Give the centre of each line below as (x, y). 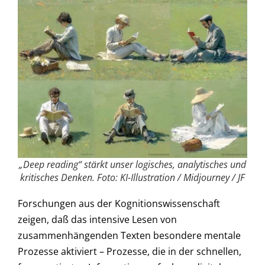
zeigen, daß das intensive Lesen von (97, 219)
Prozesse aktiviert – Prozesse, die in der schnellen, (130, 251)
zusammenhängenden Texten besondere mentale (129, 235)
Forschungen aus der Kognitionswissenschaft (119, 203)
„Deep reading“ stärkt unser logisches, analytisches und (132, 164)
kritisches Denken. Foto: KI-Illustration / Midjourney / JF (132, 177)
